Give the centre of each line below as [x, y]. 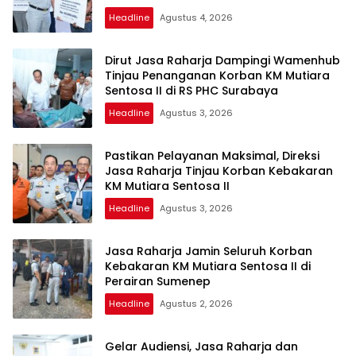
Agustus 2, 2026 [196, 303]
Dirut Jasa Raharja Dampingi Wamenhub [222, 60]
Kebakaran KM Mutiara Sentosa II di [208, 266]
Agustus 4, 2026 [196, 17]
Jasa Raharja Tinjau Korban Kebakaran [219, 170]
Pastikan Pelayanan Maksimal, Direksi [212, 155]
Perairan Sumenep [158, 281]
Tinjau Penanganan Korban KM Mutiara [217, 75]
